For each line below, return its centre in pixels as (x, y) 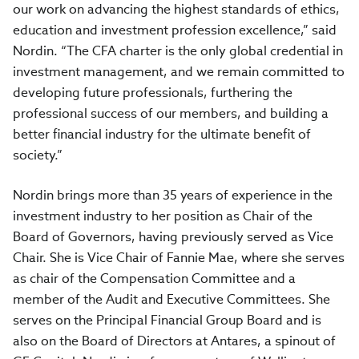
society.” (38, 155)
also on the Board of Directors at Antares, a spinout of (174, 341)
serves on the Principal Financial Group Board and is (167, 320)
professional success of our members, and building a (171, 113)
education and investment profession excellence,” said (175, 30)
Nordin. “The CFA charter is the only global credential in (178, 51)
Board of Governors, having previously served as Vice (173, 237)
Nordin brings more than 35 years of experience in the (173, 195)
